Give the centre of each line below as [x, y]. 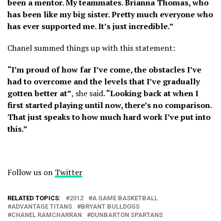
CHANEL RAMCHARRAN [47, 215]
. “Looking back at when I [151, 93]
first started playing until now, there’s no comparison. [110, 105]
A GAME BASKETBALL [125, 198]
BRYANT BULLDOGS [110, 206]
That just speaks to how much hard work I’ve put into [109, 117]
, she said [87, 93]
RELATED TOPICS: [34, 198]
